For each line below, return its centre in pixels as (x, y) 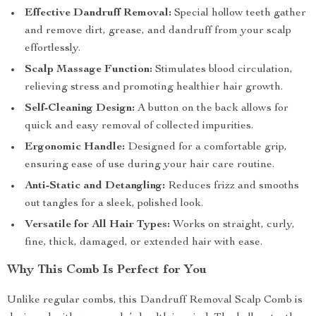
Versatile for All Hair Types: (97, 225)
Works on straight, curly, (232, 225)
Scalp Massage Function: (89, 70)
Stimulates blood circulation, (223, 70)
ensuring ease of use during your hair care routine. (150, 165)
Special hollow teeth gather (239, 13)
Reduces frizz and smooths (232, 186)
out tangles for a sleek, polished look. (114, 204)
